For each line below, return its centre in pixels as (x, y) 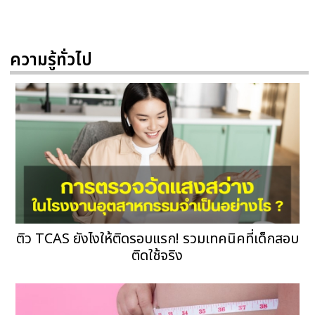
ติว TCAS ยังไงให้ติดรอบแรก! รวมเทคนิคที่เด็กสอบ (157, 239)
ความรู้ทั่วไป (51, 61)
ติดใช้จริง (157, 256)
